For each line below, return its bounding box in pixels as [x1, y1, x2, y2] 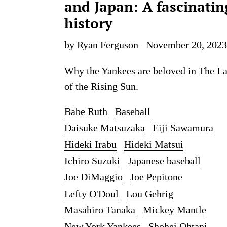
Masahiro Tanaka [64, 204, 135, 216]
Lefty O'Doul [64, 187, 119, 199]
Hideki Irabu [64, 138, 117, 150]
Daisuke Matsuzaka [64, 122, 145, 134]
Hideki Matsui [124, 138, 183, 150]
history [64, 13, 112, 32]
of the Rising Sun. [64, 80, 138, 92]
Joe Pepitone [130, 171, 182, 183]
